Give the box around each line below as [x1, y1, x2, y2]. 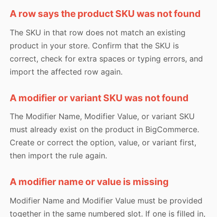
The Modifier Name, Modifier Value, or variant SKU [10, 111, 195, 122]
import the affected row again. [10, 66, 123, 77]
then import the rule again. [10, 151, 107, 161]
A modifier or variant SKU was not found [10, 92, 188, 104]
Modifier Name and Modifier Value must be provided [10, 196, 202, 206]
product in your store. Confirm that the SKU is [10, 40, 179, 50]
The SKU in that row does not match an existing [10, 27, 186, 37]
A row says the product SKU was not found [10, 8, 201, 20]
